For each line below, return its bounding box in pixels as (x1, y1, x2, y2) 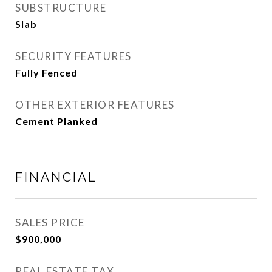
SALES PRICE (15, 216, 85, 229)
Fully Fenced (15, 67, 78, 78)
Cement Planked (15, 115, 98, 127)
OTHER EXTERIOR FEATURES (15, 98, 175, 111)
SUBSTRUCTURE (15, 1, 106, 14)
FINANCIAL (15, 169, 97, 185)
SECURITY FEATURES (15, 50, 132, 63)
